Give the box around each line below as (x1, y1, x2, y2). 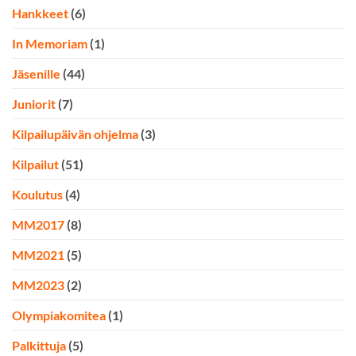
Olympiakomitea (12, 308, 106, 323)
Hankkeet (12, 6, 68, 21)
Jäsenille (12, 66, 60, 82)
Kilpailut (12, 157, 59, 172)
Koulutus (12, 187, 63, 203)
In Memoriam (12, 36, 87, 52)
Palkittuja (12, 338, 66, 354)
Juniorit (12, 96, 56, 112)
